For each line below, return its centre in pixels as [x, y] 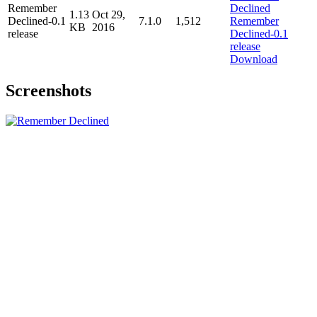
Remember [32, 8]
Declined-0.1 [37, 21]
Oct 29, [109, 14]
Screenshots [48, 91]
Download [254, 59]
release [23, 33]
